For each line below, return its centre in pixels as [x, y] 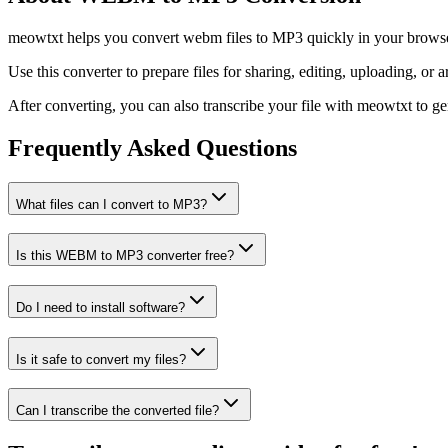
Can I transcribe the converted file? [117, 411]
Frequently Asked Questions [152, 147]
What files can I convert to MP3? [111, 204]
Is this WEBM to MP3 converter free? [125, 256]
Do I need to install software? [100, 307]
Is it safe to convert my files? [101, 359]
